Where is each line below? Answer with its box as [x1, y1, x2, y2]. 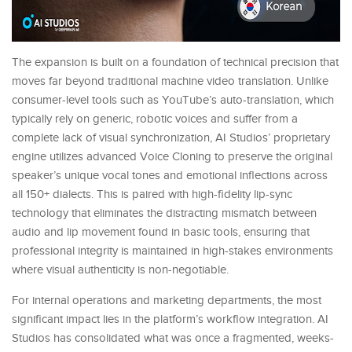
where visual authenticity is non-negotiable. [12, 262, 229, 277]
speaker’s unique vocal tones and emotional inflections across [12, 168, 328, 182]
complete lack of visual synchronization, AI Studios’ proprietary [12, 130, 330, 145]
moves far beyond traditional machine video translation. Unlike [12, 74, 328, 88]
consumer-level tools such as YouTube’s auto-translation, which [12, 93, 334, 107]
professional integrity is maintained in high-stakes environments [12, 244, 333, 258]
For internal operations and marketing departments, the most [12, 293, 321, 307]
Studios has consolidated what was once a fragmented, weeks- [12, 331, 334, 345]
